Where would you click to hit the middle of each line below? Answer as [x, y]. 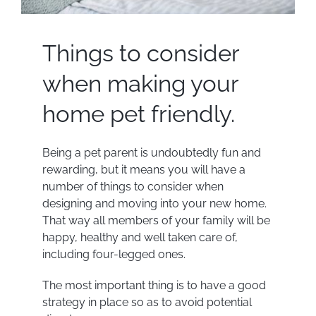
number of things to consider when [133, 186]
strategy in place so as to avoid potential [147, 302]
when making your [140, 83]
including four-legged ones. [114, 254]
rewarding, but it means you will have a [144, 169]
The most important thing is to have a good [154, 285]
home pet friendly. [138, 114]
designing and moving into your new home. [156, 203]
